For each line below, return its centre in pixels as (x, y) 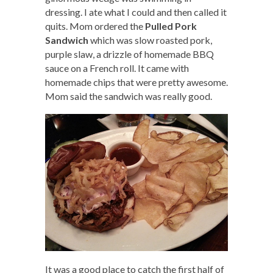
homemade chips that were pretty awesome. (136, 82)
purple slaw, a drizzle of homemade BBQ (129, 54)
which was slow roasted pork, (150, 40)
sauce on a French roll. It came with (117, 68)
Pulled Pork (171, 26)
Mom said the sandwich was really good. (129, 96)
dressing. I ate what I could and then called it (136, 12)
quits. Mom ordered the (95, 26)
